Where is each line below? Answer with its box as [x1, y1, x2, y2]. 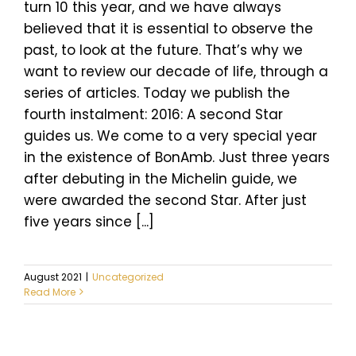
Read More [24, 284, 75, 299]
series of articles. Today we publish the [24, 83, 290, 103]
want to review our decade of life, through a [24, 61, 328, 81]
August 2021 [24, 269, 82, 284]
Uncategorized [92, 269, 164, 284]
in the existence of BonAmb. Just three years [24, 147, 330, 167]
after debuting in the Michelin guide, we [24, 168, 297, 188]
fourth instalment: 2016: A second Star [24, 104, 283, 124]
